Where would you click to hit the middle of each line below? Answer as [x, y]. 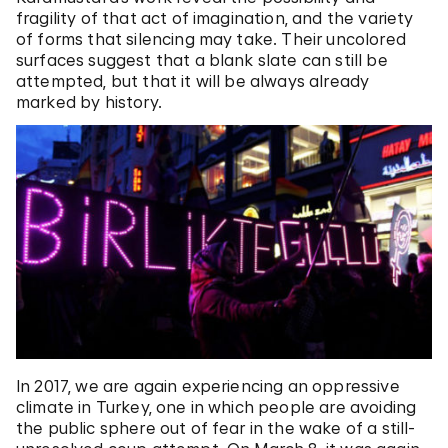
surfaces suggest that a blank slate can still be [202, 59]
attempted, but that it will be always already [193, 80]
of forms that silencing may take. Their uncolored [211, 38]
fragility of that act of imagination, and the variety [215, 17]
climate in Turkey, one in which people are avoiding [216, 407]
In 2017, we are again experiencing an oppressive [208, 386]
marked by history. [89, 101]
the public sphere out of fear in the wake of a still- [216, 428]
